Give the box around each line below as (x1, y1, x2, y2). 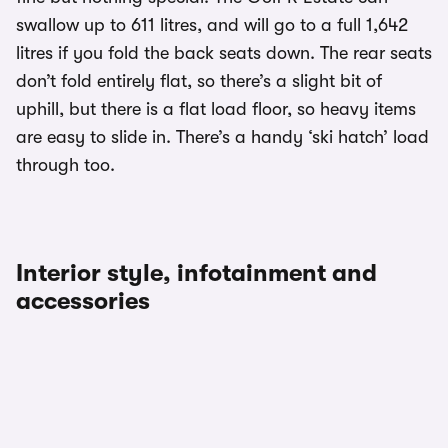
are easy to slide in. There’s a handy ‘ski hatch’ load (16, 127, 429, 148)
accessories (16, 287, 150, 316)
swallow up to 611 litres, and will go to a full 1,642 (16, 15, 408, 36)
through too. (16, 155, 115, 176)
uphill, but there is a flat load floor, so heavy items (16, 99, 416, 120)
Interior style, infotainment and (16, 259, 377, 288)
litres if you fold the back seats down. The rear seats (16, 43, 432, 64)
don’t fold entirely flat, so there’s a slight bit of (16, 71, 382, 92)
